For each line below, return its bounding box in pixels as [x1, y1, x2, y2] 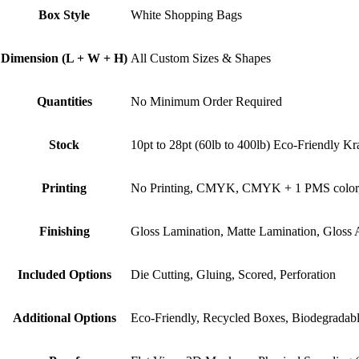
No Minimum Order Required [131, 94, 282, 108]
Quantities [36, 94, 92, 108]
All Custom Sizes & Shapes [131, 50, 271, 65]
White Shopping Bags [131, 7, 242, 22]
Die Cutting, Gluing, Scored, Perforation [131, 267, 336, 281]
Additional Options [12, 310, 116, 325]
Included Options [17, 267, 111, 281]
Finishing [38, 224, 90, 238]
